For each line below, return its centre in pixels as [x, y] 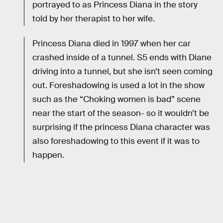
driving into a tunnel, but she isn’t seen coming [122, 71]
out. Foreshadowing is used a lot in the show [118, 85]
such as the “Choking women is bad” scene [116, 99]
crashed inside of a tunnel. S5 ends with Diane [122, 57]
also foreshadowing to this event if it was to [116, 141]
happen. [48, 155]
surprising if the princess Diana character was [121, 127]
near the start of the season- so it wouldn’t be [121, 113]
